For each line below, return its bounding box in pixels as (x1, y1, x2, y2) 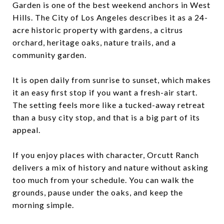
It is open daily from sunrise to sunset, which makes (12, 74, 211, 84)
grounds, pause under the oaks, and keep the (12, 187, 183, 197)
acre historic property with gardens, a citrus (12, 24, 183, 34)
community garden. (12, 49, 86, 59)
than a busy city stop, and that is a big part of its (12, 112, 200, 122)
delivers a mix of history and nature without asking (12, 162, 208, 172)
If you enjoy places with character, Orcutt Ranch (12, 149, 199, 159)
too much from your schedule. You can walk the (12, 174, 194, 184)
